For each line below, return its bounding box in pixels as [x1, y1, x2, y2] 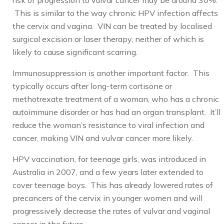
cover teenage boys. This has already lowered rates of [12, 180, 213, 190]
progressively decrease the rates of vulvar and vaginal [12, 206, 210, 216]
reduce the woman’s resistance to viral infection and [12, 120, 204, 130]
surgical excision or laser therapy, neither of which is [12, 34, 204, 44]
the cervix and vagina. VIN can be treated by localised [12, 21, 212, 31]
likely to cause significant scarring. [12, 47, 137, 57]
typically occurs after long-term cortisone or [12, 81, 172, 91]
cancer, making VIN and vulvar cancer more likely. [12, 133, 193, 143]
